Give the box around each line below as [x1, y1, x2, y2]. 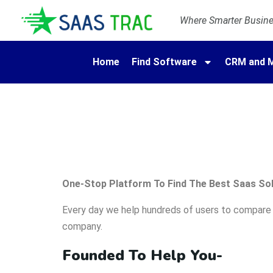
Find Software [132, 56, 197, 68]
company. [62, 221, 102, 233]
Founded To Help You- [62, 246, 222, 266]
